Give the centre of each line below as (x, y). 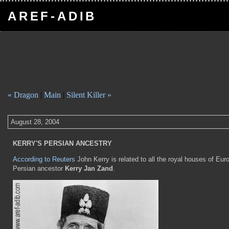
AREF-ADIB (52, 16)
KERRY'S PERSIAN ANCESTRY (62, 143)
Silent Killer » (89, 95)
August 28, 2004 (35, 122)
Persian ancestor (39, 168)
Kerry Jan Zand (89, 168)
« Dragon (23, 95)
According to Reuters (44, 159)
